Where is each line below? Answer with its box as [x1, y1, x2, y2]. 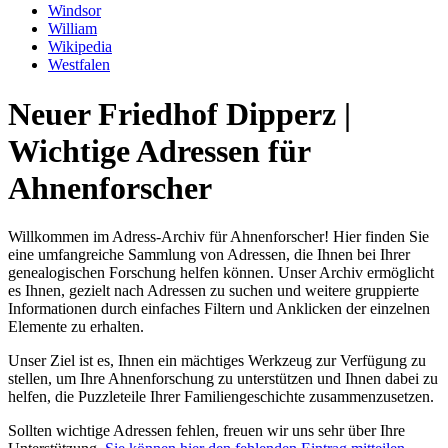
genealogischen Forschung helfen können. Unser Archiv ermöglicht [8, 264, 434, 282]
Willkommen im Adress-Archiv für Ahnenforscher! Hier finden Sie [8, 228, 429, 246]
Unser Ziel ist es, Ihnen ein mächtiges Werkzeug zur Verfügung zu [8, 352, 426, 370]
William [48, 20, 97, 38]
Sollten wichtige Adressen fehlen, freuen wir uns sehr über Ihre [8, 422, 405, 440]
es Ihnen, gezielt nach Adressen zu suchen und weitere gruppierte [8, 282, 419, 300]
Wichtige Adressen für [8, 132, 310, 169]
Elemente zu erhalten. [8, 318, 144, 336]
